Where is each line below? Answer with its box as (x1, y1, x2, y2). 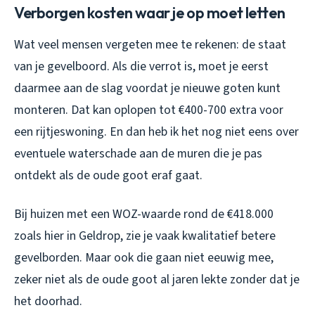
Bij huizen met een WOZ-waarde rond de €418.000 (14, 205, 274, 223)
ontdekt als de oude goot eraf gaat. (14, 166, 202, 184)
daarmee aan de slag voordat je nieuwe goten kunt (14, 79, 281, 97)
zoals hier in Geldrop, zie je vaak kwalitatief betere (14, 226, 276, 245)
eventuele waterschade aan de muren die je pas (14, 144, 262, 162)
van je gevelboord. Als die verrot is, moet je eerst (14, 57, 269, 75)
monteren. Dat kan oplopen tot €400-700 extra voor (14, 101, 283, 119)
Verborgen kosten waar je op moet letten (14, 2, 285, 22)
